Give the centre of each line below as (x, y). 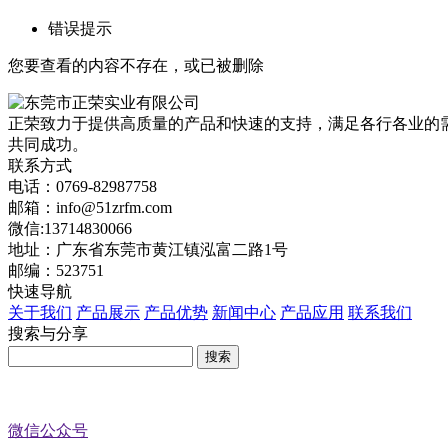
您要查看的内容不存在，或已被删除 (136, 65)
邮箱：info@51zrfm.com (90, 207)
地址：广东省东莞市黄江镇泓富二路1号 (148, 249)
